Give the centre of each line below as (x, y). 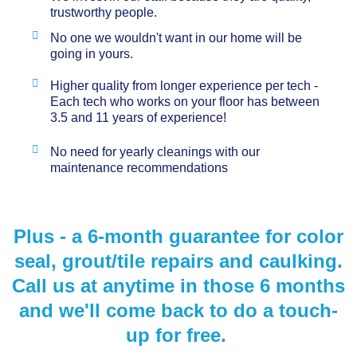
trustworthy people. (103, 12)
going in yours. (93, 53)
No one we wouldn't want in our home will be (176, 37)
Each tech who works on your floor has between (184, 101)
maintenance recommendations (139, 167)
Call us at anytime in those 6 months (178, 285)
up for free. (178, 335)
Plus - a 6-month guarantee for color (178, 236)
